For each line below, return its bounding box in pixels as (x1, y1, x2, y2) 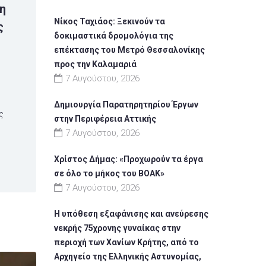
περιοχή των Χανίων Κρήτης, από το (54, 237, 199, 247)
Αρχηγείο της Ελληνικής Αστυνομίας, (54, 251, 201, 261)
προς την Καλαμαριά (54, 59, 137, 69)
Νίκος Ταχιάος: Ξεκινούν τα (54, 16, 165, 26)
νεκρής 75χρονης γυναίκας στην (54, 223, 180, 233)
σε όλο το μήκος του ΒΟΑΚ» (54, 168, 164, 178)
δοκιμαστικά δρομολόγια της (54, 30, 173, 40)
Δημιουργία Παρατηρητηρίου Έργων (54, 99, 198, 109)
